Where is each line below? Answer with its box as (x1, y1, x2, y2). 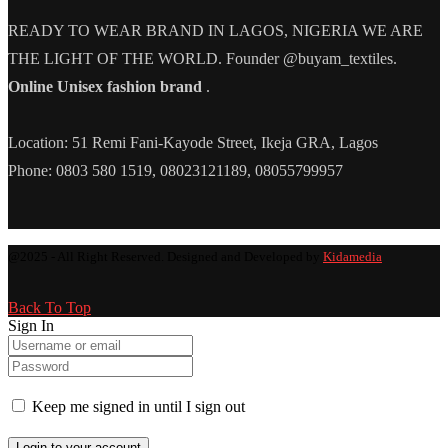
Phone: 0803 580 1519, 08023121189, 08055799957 (8, 162, 343, 180)
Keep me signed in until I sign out (28, 398, 245, 416)
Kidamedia (323, 249, 382, 265)
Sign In (8, 317, 54, 335)
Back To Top (8, 299, 91, 317)
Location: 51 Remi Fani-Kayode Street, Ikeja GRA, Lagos (8, 134, 378, 152)
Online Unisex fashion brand (8, 78, 206, 96)
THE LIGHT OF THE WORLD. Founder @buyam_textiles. (8, 50, 397, 68)
